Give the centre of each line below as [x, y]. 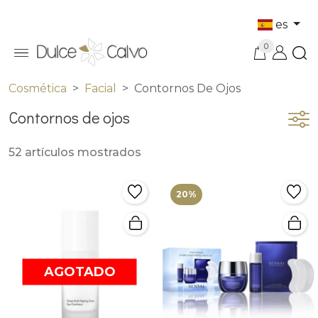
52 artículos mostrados [75, 153]
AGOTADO [79, 272]
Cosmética [38, 89]
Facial [100, 89]
